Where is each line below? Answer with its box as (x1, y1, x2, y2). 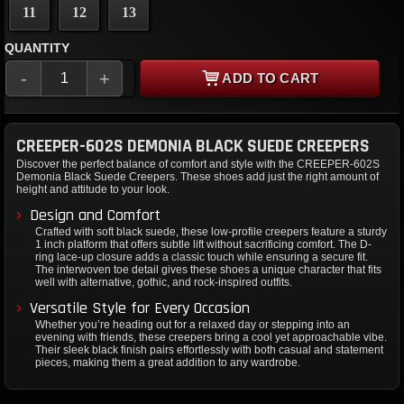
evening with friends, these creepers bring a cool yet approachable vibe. (35, 330, 387, 344)
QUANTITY (5, 40, 69, 55)
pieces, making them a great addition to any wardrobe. (35, 355, 300, 369)
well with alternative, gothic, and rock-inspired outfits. (35, 275, 292, 289)
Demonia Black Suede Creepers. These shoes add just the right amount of (16, 170, 379, 183)
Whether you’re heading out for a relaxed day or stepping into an (35, 317, 350, 331)
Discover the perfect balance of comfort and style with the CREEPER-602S (16, 157, 380, 170)
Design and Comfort (30, 204, 161, 225)
